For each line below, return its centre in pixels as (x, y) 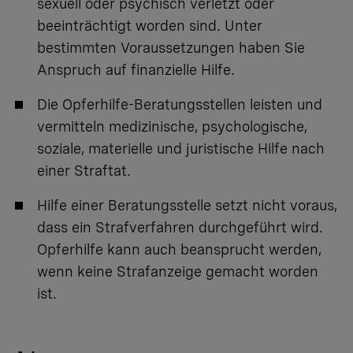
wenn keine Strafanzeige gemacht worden (178, 272)
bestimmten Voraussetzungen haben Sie (171, 48)
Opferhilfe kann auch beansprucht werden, (179, 250)
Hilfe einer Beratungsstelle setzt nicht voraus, (187, 206)
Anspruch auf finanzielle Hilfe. (136, 70)
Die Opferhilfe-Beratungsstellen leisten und (180, 105)
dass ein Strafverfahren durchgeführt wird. (180, 228)
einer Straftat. (84, 171)
